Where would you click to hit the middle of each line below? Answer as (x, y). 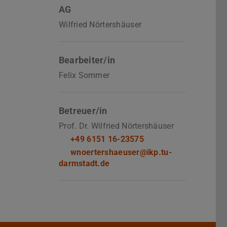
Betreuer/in (83, 111)
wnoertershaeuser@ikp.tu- (121, 153)
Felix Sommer (84, 75)
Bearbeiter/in (87, 60)
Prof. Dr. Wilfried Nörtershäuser (116, 126)
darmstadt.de (84, 164)
